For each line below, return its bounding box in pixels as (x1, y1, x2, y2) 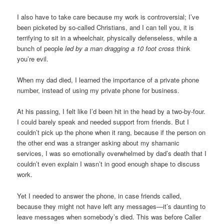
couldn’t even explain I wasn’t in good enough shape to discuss (17, 159, 200, 169)
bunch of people (17, 43, 65, 53)
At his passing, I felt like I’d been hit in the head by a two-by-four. (17, 106, 206, 116)
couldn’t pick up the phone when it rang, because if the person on (17, 127, 206, 137)
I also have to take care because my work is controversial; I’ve (17, 12, 199, 22)
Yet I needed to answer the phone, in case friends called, (17, 190, 182, 200)
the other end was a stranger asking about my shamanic (17, 138, 180, 148)
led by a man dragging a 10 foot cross (65, 43, 175, 53)
